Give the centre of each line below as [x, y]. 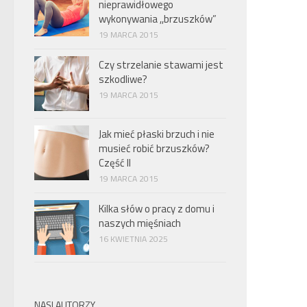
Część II [115, 163]
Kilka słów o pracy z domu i [157, 209]
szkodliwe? [123, 79]
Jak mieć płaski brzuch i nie [157, 134]
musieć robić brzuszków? [154, 148]
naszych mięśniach [140, 223]
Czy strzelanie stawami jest [161, 65]
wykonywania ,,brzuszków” [158, 19]
